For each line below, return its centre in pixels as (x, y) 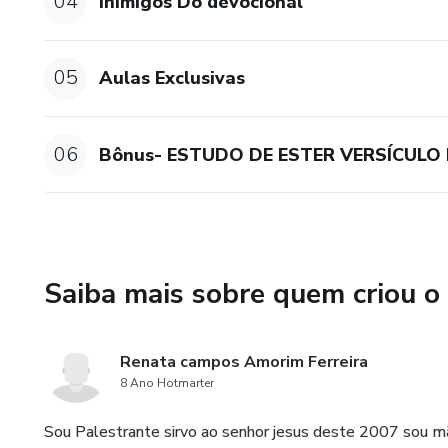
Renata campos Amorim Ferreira (244, 362)
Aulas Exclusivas (172, 78)
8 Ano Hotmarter (167, 383)
